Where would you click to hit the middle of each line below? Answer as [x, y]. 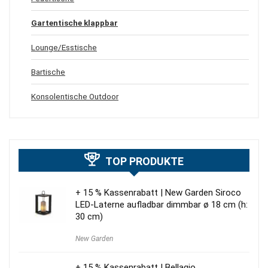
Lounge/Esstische [64, 48]
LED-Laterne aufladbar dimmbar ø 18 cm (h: [162, 205]
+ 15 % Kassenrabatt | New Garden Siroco [158, 193]
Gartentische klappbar [74, 23]
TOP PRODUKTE [144, 162]
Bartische [48, 72]
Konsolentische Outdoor [75, 97]
